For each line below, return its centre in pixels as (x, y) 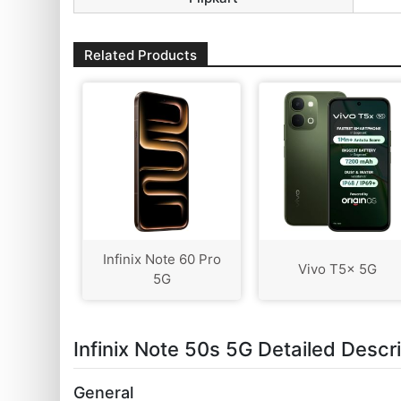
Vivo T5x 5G (338, 269)
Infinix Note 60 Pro (162, 259)
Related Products (141, 55)
